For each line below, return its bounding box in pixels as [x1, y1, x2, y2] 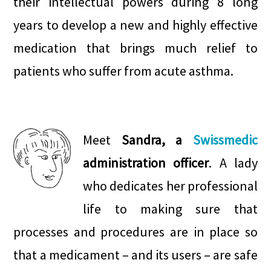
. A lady [209, 154, 258, 171]
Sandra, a [121, 131, 193, 148]
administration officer [83, 154, 209, 171]
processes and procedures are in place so [13, 223, 258, 240]
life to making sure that [83, 200, 258, 217]
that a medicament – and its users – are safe [13, 246, 258, 263]
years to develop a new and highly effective [13, 16, 258, 33]
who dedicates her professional [83, 177, 258, 194]
